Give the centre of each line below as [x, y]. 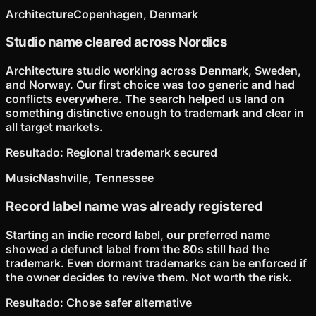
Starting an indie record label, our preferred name [138, 235]
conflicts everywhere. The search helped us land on [145, 99]
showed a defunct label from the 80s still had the [138, 249]
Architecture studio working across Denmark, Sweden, [153, 71]
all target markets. [54, 127]
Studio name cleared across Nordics [117, 42]
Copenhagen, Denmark [136, 14]
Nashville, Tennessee [96, 178]
